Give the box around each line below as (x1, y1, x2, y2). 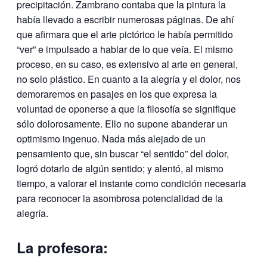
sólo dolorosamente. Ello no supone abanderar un (17, 116, 228, 131)
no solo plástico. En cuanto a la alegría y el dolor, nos (17, 72, 241, 86)
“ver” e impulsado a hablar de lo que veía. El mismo (17, 42, 233, 56)
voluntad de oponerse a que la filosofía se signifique (17, 101, 236, 116)
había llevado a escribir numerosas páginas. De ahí (17, 12, 234, 26)
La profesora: (17, 237, 108, 257)
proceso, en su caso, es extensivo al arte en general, (17, 57, 238, 71)
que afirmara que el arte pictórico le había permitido (17, 27, 233, 41)
